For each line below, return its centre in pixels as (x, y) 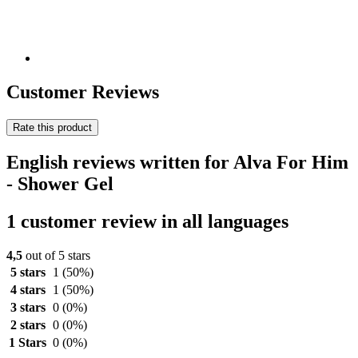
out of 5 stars (56, 255)
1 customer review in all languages (147, 221)
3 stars (28, 307)
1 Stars (28, 342)
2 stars (28, 324)
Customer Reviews (83, 92)
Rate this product (52, 127)
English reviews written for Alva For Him (177, 162)
